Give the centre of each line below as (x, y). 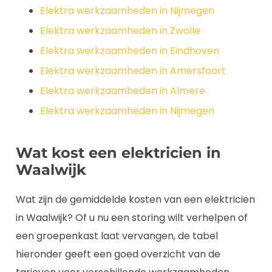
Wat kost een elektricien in (118, 153)
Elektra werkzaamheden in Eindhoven (130, 51)
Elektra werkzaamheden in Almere (123, 91)
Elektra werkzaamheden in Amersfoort (133, 71)
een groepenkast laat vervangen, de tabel (117, 236)
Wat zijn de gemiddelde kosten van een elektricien (135, 199)
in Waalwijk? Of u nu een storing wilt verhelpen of (132, 218)
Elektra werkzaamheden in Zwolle (120, 31)
